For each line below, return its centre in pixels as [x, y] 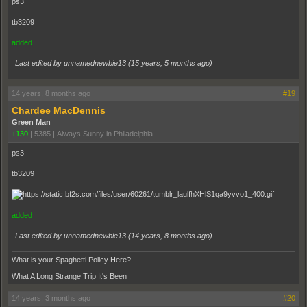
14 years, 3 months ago [51, 298]
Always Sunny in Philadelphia [105, 134]
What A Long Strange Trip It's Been [69, 277]
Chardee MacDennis [59, 111]
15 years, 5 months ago [170, 63]
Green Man [31, 122]
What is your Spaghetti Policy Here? [71, 260]
